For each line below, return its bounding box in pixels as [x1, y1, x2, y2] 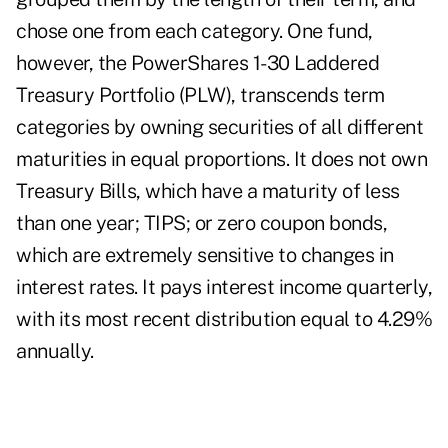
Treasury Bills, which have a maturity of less [16, 179, 400, 204]
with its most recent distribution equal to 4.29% [16, 307, 432, 332]
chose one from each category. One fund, [16, 19, 373, 44]
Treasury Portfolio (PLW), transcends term [16, 83, 385, 108]
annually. [16, 339, 94, 364]
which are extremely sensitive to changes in [16, 243, 394, 268]
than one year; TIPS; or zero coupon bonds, [16, 211, 387, 236]
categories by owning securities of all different [16, 115, 423, 140]
